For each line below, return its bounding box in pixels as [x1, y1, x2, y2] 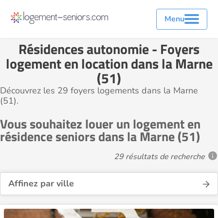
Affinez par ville [8, 178, 74, 189]
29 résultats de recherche [114, 151, 205, 162]
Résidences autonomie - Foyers [18, 38, 200, 59]
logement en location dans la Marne [5, 53, 213, 74]
